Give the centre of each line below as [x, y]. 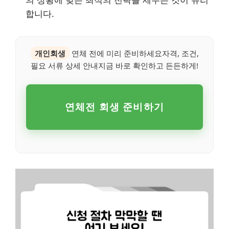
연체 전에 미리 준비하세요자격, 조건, [134, 53]
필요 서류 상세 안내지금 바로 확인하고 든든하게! [114, 65]
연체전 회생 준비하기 [114, 107]
